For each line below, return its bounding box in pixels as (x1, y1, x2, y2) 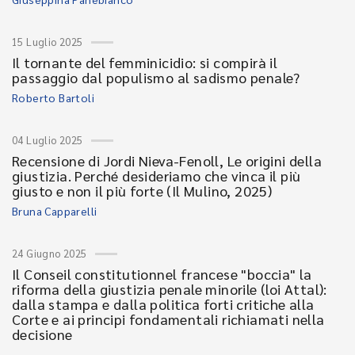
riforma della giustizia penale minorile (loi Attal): (12, 280, 327, 298)
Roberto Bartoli (12, 90, 94, 105)
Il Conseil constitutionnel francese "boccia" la (12, 265, 312, 283)
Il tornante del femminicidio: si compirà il (12, 53, 278, 71)
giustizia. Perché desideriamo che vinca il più (12, 166, 301, 185)
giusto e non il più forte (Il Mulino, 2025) (12, 181, 273, 200)
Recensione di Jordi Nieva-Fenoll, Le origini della (12, 151, 322, 170)
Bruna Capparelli (12, 204, 97, 218)
